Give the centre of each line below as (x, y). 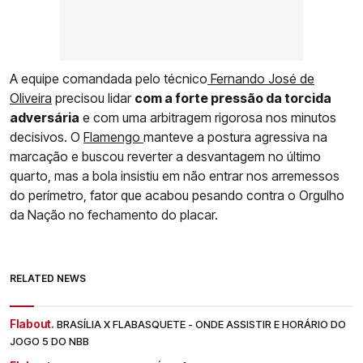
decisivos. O (47, 137)
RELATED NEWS (48, 278)
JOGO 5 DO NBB (49, 341)
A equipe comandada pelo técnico (109, 78)
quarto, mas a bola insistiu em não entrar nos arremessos (175, 175)
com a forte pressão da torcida (233, 98)
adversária (45, 117)
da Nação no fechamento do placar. (114, 214)
